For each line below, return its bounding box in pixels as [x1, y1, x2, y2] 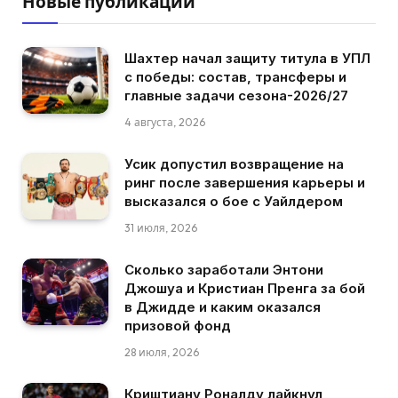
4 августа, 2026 [124, 115, 205, 130]
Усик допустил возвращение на [124, 155, 344, 173]
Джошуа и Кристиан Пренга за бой [124, 280, 365, 298]
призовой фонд [124, 317, 231, 335]
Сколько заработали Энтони [124, 261, 323, 279]
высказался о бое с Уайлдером [124, 193, 343, 211]
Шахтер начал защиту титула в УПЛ [124, 50, 370, 68]
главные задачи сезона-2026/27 [124, 87, 348, 105]
